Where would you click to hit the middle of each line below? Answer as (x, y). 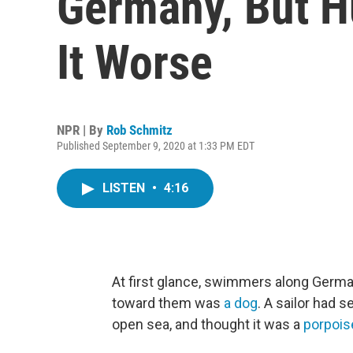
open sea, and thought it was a (208, 324)
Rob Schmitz (139, 130)
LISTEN (125, 188)
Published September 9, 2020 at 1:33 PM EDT (156, 146)
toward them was (168, 303)
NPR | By (82, 130)
